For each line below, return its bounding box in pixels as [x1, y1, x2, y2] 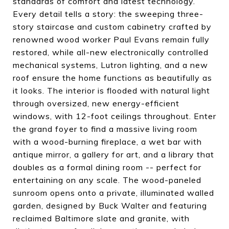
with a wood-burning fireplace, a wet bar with [13, 136, 202, 147]
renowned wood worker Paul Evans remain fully [13, 34, 210, 44]
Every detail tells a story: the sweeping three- [13, 9, 203, 19]
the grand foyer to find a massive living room [13, 124, 197, 134]
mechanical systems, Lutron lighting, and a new [13, 60, 208, 70]
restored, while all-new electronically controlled [13, 47, 209, 57]
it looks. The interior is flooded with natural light [13, 85, 210, 96]
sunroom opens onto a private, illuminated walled [13, 188, 214, 198]
